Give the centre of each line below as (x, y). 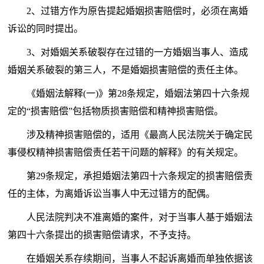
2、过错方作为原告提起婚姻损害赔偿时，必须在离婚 (138, 11)
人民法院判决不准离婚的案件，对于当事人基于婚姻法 (140, 217)
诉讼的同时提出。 (46, 29)
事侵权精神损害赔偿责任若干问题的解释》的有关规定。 (126, 153)
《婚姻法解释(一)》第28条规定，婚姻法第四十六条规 (138, 94)
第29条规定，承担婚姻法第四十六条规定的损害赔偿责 (140, 176)
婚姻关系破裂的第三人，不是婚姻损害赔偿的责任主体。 (126, 70)
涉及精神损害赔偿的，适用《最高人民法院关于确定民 (140, 135)
